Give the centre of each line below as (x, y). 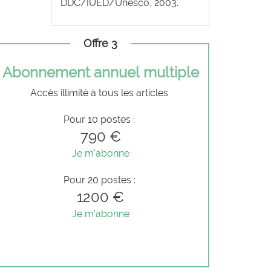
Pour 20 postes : (100, 180)
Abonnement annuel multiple (100, 72)
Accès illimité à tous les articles (100, 93)
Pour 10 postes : (100, 119)
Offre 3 (100, 43)
